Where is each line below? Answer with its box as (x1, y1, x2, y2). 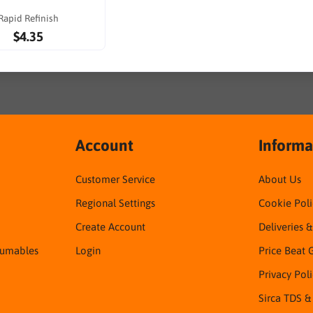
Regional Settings (75, 197, 155, 209)
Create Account (75, 221, 145, 233)
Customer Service (75, 173, 155, 185)
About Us (259, 173, 302, 185)
